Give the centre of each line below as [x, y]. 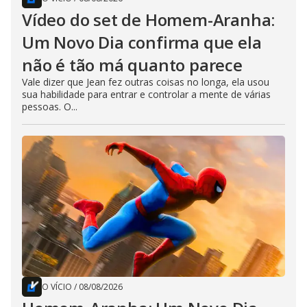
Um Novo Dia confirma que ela [142, 42]
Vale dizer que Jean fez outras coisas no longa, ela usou [146, 82]
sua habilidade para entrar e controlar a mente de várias [146, 94]
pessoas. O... [50, 106]
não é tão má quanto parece [132, 64]
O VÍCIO [57, 286]
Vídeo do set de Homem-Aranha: [149, 19]
